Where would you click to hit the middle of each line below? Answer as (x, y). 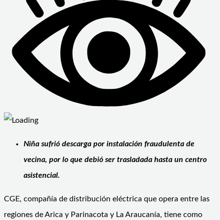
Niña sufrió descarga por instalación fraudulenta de (109, 144)
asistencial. (42, 175)
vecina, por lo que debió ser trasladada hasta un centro (115, 159)
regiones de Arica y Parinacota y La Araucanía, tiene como (103, 214)
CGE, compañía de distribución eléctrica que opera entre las (107, 199)
